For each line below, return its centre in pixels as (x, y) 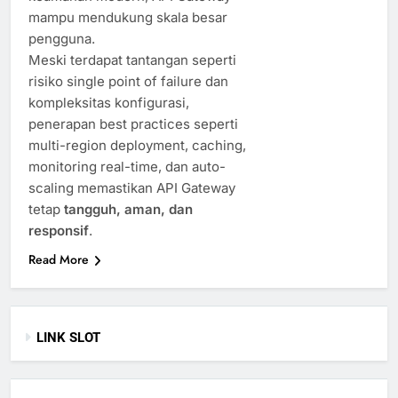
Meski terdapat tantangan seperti (132, 60)
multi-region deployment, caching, (137, 145)
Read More (59, 259)
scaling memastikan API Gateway (132, 187)
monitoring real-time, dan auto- (127, 166)
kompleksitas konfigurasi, (109, 102)
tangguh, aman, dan (128, 209)
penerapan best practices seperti (133, 123)
